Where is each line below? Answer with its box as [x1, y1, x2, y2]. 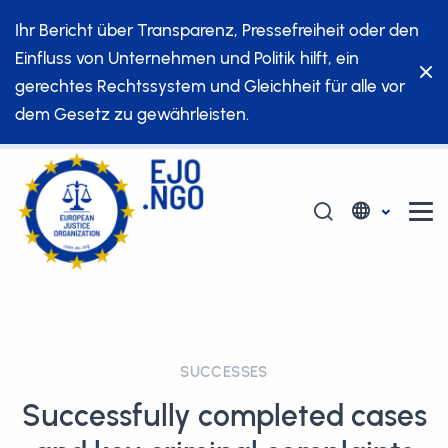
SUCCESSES [180, 363, 268, 381]
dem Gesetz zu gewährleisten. [15, 104, 249, 124]
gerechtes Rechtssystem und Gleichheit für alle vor [15, 76, 405, 96]
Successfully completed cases [21, 398, 427, 433]
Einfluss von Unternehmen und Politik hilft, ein [15, 48, 359, 68]
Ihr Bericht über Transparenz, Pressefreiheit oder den [15, 20, 419, 40]
